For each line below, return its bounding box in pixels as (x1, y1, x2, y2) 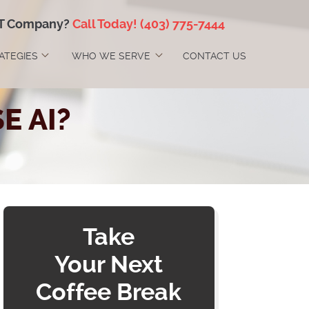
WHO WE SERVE (71, 50, 150, 61)
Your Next (54, 251, 163, 278)
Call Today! (72, 17, 137, 31)
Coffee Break (36, 279, 182, 306)
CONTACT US (182, 50, 246, 61)
